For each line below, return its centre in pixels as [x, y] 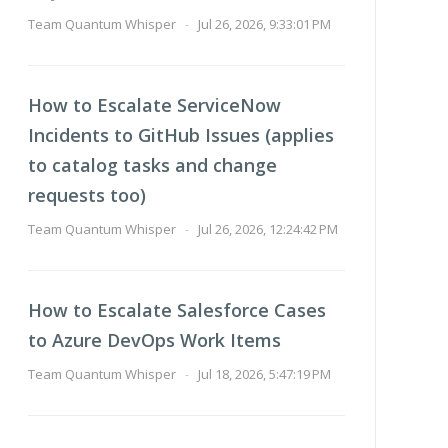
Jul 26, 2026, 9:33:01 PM [264, 23]
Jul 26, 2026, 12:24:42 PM [267, 228]
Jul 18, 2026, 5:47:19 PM [264, 373]
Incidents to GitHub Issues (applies [180, 134]
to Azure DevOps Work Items [154, 339]
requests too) [86, 194]
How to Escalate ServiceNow [154, 104]
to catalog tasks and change [152, 164]
